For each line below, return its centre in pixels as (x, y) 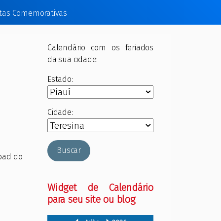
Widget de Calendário (100, 187)
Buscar (69, 150)
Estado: (60, 79)
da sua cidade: (73, 59)
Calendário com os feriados (100, 48)
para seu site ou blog (92, 199)
